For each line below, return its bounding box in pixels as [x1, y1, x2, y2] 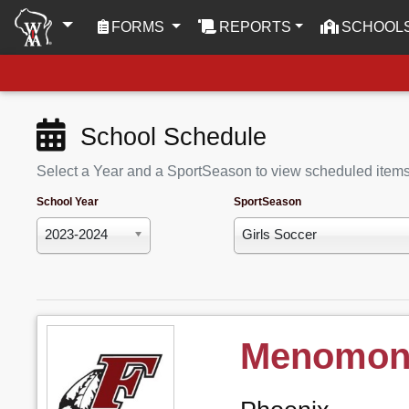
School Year [37, 195, 99, 208]
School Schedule [66, 122, 267, 151]
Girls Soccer [241, 226, 317, 242]
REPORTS [218, 19, 291, 35]
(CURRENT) [167, 18, 251, 34]
